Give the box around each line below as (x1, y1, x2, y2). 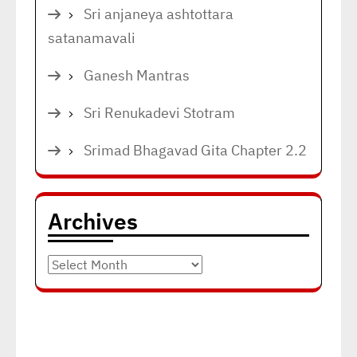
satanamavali (48, 29, 135, 47)
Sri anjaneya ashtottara (84, 5, 233, 23)
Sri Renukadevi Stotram (84, 104, 235, 122)
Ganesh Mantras (84, 66, 190, 84)
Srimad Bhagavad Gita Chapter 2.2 (84, 141, 307, 159)
